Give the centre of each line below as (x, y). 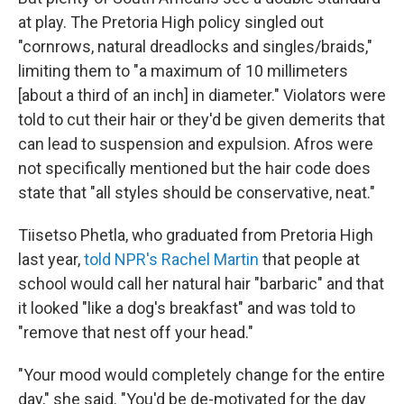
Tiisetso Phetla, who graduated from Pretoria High (196, 235)
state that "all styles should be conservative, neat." (197, 193)
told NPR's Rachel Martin (171, 260)
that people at (309, 260)
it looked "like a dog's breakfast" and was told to (187, 308)
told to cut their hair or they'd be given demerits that (202, 120)
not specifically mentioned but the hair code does (194, 169)
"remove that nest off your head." (136, 333)
